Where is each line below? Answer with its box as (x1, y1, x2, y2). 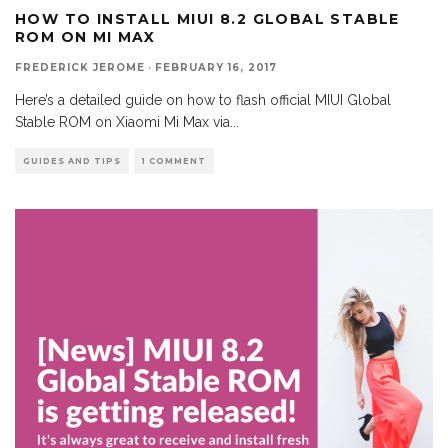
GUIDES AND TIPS (23, 155, 121, 166)
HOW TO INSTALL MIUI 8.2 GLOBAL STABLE (15, 9, 400, 28)
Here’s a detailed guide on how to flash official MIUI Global (15, 91, 391, 108)
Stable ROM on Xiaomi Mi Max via (15, 113, 230, 130)
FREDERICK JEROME (15, 60, 145, 74)
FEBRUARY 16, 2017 (155, 60, 277, 74)
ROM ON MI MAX (15, 27, 156, 46)
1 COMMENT (142, 155, 206, 166)
